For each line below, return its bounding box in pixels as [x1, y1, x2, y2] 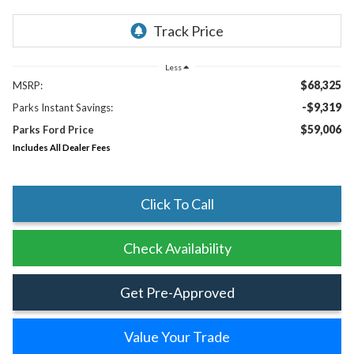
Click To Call [140, 194, 214, 213]
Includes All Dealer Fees [12, 141, 111, 153]
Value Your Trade [124, 327, 230, 345]
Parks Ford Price [12, 122, 94, 136]
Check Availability [122, 239, 232, 257]
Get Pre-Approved [119, 283, 235, 301]
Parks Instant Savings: [12, 100, 113, 114]
